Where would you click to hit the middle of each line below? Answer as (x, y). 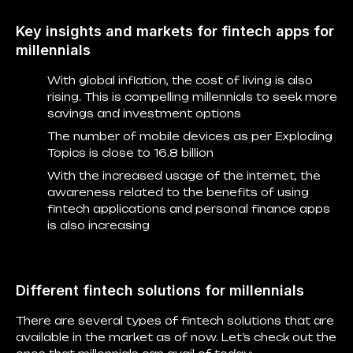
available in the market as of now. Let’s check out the (176, 337)
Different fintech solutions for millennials (160, 290)
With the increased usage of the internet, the (184, 176)
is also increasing (98, 225)
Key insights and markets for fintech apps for (175, 31)
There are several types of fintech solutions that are (175, 321)
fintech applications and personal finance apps (189, 209)
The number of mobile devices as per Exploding (190, 136)
